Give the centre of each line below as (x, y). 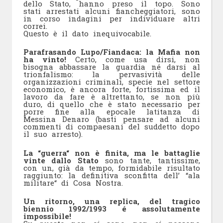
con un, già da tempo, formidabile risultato (111, 167)
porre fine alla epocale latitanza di (111, 112)
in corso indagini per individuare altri (111, 18)
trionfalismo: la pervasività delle (111, 74)
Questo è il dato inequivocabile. (87, 33)
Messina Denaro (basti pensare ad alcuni (111, 119)
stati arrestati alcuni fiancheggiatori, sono (111, 11)
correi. (35, 26)
